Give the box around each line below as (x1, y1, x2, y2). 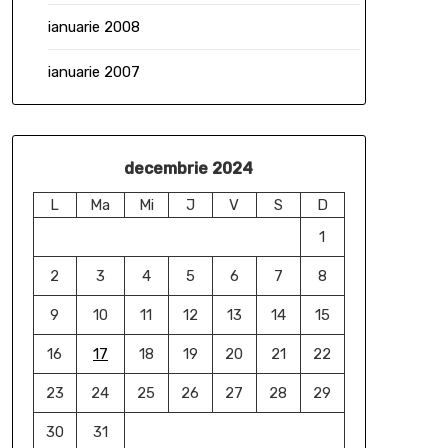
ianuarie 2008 (47, 17, 140, 36)
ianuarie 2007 (47, 62, 140, 81)
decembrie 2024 (124, 158, 254, 178)
